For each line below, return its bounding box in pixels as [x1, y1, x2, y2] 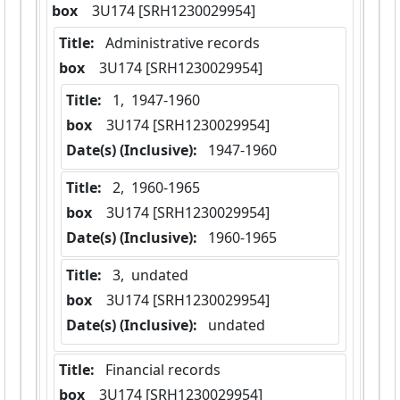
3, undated [112, 265, 188, 286]
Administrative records [105, 33, 260, 54]
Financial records [105, 360, 221, 380]
